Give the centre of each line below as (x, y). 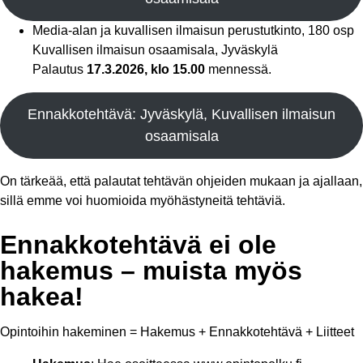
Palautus (60, 69)
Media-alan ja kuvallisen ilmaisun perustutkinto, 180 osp (193, 30)
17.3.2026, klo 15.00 (146, 69)
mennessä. (238, 69)
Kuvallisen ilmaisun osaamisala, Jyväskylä (155, 49)
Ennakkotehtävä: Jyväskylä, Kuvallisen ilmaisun (181, 114)
